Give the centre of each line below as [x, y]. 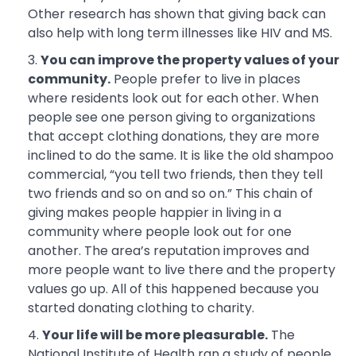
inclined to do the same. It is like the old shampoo [181, 156]
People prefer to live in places [205, 79]
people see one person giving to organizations [172, 118]
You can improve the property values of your [190, 60]
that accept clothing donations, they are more [174, 137]
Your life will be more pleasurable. [155, 335]
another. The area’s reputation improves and [168, 251]
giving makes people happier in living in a [155, 213]
